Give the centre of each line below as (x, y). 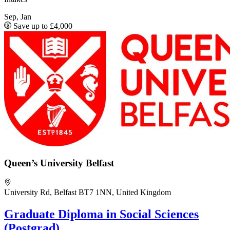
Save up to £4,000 (42, 26)
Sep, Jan (18, 16)
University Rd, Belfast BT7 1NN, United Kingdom (88, 193)
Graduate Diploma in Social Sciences (101, 214)
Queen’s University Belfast (59, 163)
